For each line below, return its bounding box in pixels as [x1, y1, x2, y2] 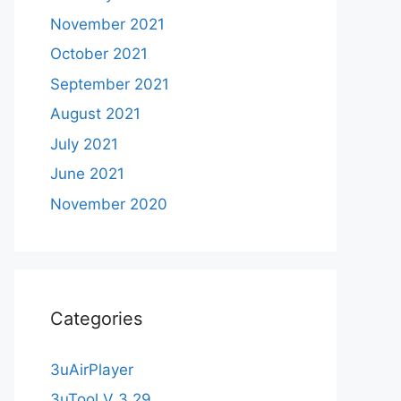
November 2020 [50, 194, 167, 213]
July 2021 [50, 134, 118, 153]
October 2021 [50, 45, 148, 64]
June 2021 [50, 165, 124, 183]
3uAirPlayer [50, 360, 133, 379]
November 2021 [50, 14, 165, 33]
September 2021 [50, 74, 169, 93]
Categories [50, 307, 142, 329]
